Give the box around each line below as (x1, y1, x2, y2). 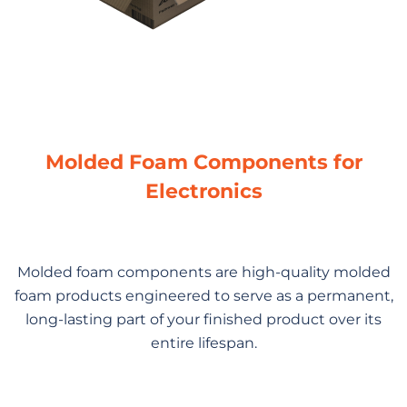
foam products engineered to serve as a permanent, (14, 286, 393, 304)
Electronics (144, 178, 263, 203)
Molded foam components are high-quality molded (16, 263, 391, 281)
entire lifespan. (150, 333, 257, 352)
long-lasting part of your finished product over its (25, 310, 382, 328)
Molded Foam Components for (45, 149, 362, 174)
